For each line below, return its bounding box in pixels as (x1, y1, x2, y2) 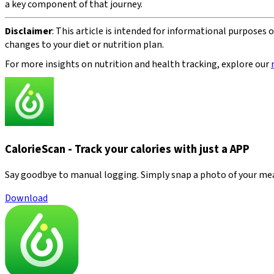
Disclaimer (5, 24, 52, 38)
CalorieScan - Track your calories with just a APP (5, 141, 250, 157)
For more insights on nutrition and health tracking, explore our (5, 57, 271, 71)
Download (5, 191, 48, 206)
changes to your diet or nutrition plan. (5, 37, 164, 51)
